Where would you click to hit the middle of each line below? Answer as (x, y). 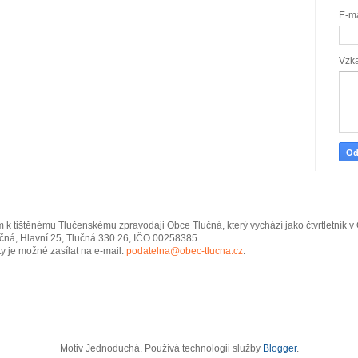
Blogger (279, 348)
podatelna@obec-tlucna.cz (185, 251)
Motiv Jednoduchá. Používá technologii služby (161, 348)
